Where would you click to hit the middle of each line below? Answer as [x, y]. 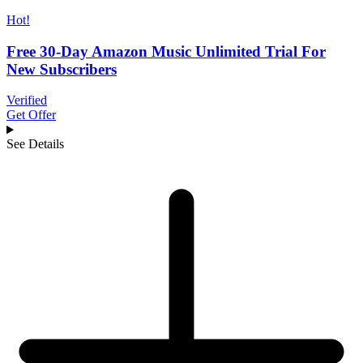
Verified [27, 100]
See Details [35, 144]
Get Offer [31, 115]
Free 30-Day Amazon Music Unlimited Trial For [166, 51]
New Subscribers [62, 69]
